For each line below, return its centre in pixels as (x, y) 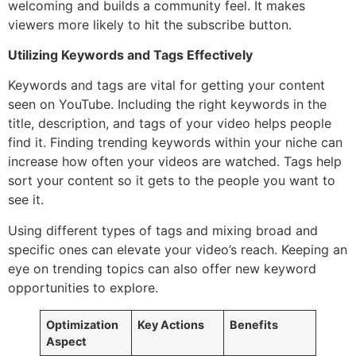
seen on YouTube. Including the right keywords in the (167, 104)
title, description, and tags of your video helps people (170, 124)
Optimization (83, 324)
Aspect (67, 341)
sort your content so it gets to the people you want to (172, 181)
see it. (26, 200)
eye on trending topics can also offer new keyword (162, 268)
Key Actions (171, 324)
